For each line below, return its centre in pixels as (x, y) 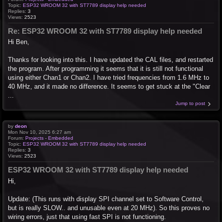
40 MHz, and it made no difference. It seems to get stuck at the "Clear (109, 87)
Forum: (17, 138)
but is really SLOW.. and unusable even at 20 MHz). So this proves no (109, 208)
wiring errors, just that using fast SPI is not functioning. (87, 217)
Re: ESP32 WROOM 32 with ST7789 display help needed (105, 31)
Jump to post (190, 104)
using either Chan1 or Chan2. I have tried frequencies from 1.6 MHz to (109, 78)
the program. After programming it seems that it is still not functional (106, 69)
